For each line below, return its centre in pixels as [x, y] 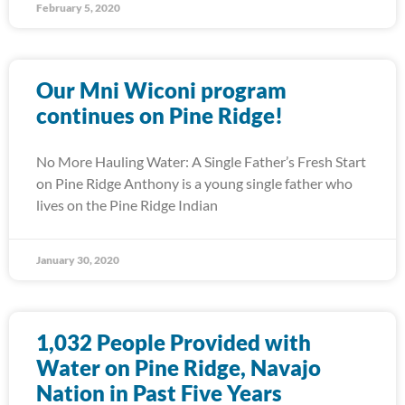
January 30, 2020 [78, 260]
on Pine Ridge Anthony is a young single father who [194, 183]
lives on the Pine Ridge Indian [127, 205]
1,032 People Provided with [174, 342]
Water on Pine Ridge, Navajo [179, 367]
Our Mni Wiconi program [161, 90]
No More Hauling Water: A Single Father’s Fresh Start [201, 161]
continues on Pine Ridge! [160, 115]
